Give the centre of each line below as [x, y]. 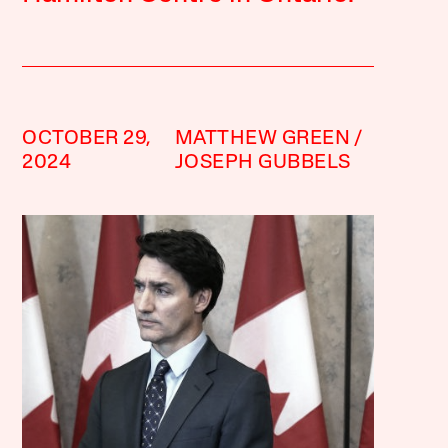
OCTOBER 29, [87, 139]
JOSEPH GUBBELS [262, 163]
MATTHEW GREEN [262, 139]
